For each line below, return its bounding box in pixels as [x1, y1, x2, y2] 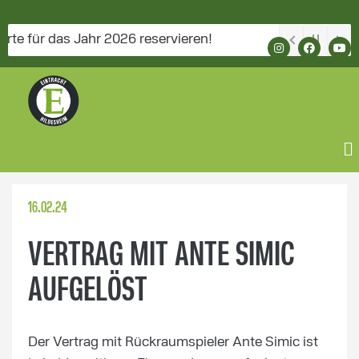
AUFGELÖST [28, 274, 147, 309]
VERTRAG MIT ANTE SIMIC [28, 239, 294, 274]
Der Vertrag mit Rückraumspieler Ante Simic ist [28, 335, 318, 349]
